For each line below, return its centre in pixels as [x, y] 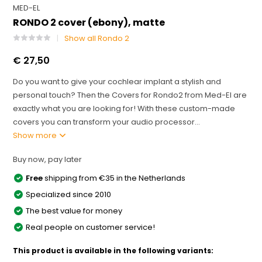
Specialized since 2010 [69, 194]
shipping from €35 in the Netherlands [114, 178]
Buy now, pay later [48, 159]
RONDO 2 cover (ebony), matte [89, 23]
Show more [36, 135]
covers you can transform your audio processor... [107, 122]
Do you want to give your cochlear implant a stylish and [117, 82]
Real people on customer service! [91, 227]
